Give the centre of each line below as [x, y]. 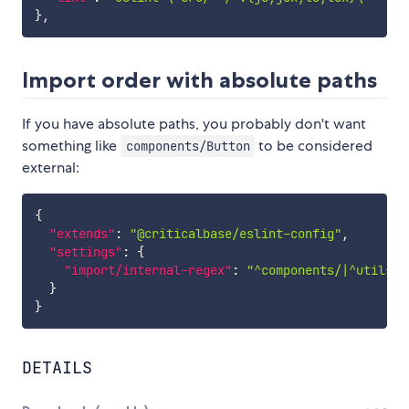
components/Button [188, 146]
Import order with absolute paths [199, 79]
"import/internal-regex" [147, 270]
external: [51, 167]
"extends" [82, 233]
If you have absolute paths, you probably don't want [194, 123]
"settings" [85, 252]
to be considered [314, 145]
